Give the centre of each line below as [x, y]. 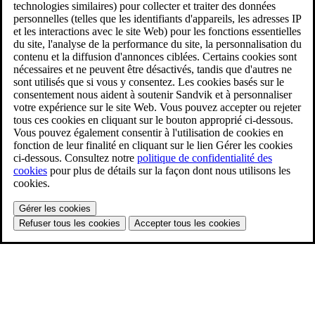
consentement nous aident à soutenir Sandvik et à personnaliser [153, 94]
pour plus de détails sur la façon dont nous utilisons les [169, 170]
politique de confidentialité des [205, 157]
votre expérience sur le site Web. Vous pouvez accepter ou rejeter [157, 107]
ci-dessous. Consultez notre [75, 157]
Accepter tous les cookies [187, 223]
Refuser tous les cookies [70, 223]
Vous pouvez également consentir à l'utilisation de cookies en [148, 132]
